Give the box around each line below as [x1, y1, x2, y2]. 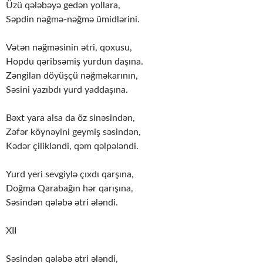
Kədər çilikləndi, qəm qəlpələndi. [6, 141, 139, 151]
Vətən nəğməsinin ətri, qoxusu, [6, 42, 132, 52]
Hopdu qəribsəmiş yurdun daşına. [6, 56, 143, 66]
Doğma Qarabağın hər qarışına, [6, 183, 133, 193]
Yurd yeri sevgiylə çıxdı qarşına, [6, 169, 134, 179]
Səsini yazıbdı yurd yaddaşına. [6, 85, 128, 95]
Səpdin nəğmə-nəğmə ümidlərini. [6, 14, 140, 24]
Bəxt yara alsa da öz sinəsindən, [6, 113, 135, 123]
